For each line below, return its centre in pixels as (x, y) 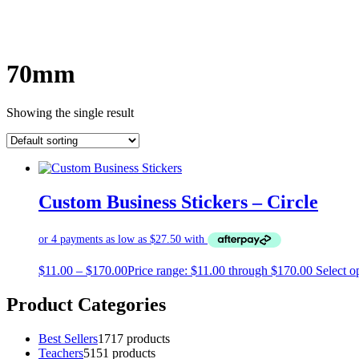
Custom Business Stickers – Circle (178, 202)
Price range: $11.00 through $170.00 (220, 271)
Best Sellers (68, 339)
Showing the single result (70, 112)
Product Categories (86, 305)
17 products (140, 339)
